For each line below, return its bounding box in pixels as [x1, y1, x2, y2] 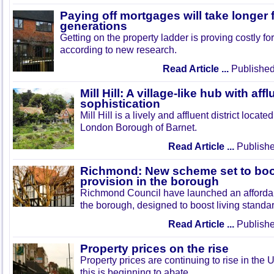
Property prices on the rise [80, 242, 229, 255]
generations [60, 20, 127, 32]
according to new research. [60, 44, 177, 55]
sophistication [80, 97, 160, 110]
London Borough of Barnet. [80, 122, 199, 133]
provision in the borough [80, 175, 219, 188]
